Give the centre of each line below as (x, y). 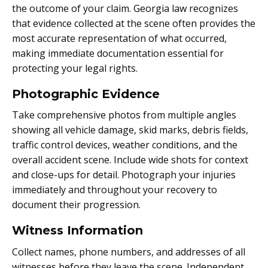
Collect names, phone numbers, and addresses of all (129, 252)
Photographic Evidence (86, 94)
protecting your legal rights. (75, 68)
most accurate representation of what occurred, (119, 38)
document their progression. (76, 205)
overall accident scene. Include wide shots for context (130, 160)
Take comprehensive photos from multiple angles (124, 115)
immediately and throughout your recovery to (115, 190)
